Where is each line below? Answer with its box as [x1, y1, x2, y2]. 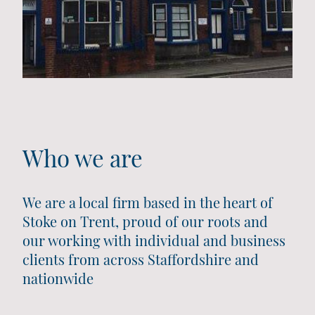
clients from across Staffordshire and [22, 249, 259, 269]
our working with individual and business [22, 230, 285, 250]
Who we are [22, 142, 148, 174]
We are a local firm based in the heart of [22, 192, 273, 212]
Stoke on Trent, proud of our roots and [22, 211, 268, 231]
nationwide [22, 268, 94, 288]
